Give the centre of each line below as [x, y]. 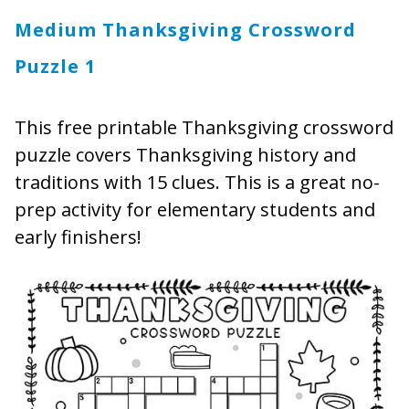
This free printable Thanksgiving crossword [204, 128]
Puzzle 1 [55, 67]
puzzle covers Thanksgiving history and [185, 155]
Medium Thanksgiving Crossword [185, 30]
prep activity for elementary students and [195, 210]
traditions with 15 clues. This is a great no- [197, 183]
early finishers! [78, 237]
